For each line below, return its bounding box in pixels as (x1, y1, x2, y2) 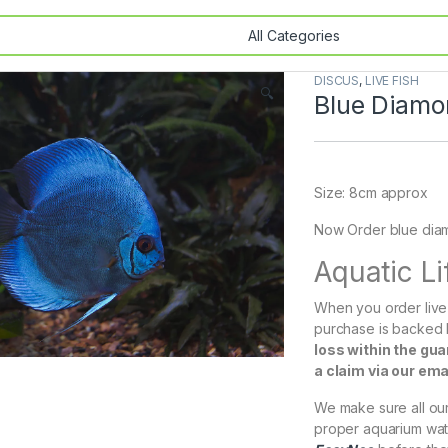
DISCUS (314, 73, 360, 88)
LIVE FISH (364, 73, 419, 88)
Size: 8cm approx (314, 184, 428, 201)
